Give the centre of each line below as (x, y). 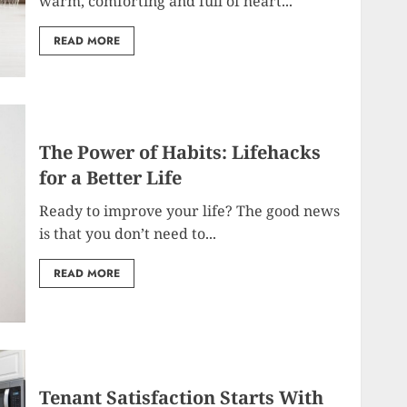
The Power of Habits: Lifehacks (180, 152)
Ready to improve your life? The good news (190, 210)
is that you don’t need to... (128, 233)
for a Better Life (111, 177)
